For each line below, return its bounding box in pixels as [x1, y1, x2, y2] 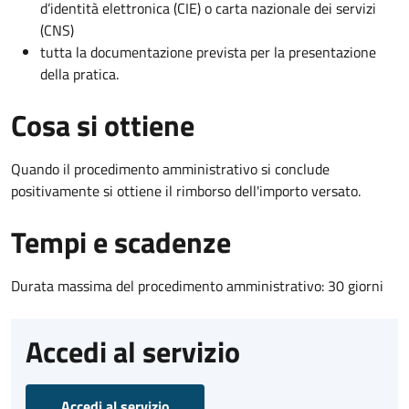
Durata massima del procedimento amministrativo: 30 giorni [11, 274, 383, 297]
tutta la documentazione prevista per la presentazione [40, 40, 376, 63]
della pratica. [40, 62, 119, 85]
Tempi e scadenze [11, 219, 231, 264]
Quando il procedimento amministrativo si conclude [11, 157, 330, 180]
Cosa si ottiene [11, 102, 194, 147]
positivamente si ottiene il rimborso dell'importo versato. [11, 179, 361, 202]
